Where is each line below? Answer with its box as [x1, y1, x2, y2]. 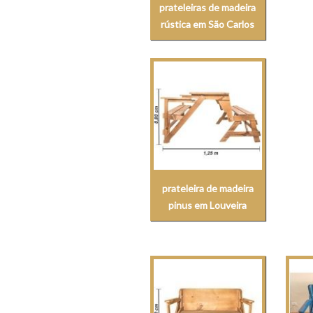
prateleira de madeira [161, 182, 254, 195]
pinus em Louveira [168, 199, 247, 212]
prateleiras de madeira [159, 1, 256, 14]
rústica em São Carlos [161, 18, 255, 31]
